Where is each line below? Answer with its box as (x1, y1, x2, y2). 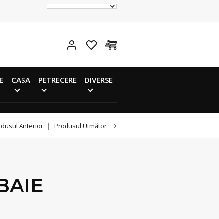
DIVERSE (85, 74, 113, 85)
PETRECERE (38, 74, 77, 85)
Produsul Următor (54, 121, 107, 131)
